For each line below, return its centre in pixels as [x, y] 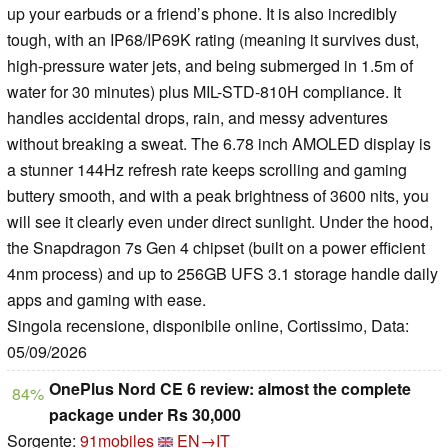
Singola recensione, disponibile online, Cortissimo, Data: [208, 326]
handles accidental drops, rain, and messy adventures [197, 118]
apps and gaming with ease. [106, 300]
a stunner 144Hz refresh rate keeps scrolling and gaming [207, 170]
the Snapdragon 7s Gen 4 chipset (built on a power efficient [216, 248]
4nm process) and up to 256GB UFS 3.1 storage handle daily [222, 274]
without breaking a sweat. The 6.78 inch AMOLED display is [219, 144]
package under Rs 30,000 [145, 415]
